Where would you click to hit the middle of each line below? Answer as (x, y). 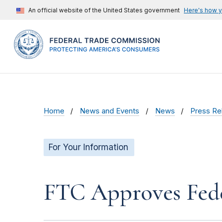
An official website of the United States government (104, 10)
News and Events (110, 111)
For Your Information (88, 147)
